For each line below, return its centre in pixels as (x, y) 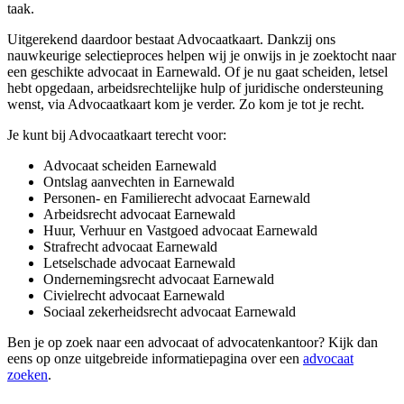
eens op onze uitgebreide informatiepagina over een (155, 359)
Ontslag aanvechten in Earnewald (139, 182)
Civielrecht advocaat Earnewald (134, 296)
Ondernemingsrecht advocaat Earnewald (159, 280)
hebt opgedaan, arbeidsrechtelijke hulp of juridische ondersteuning (195, 88)
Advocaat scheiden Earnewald (130, 166)
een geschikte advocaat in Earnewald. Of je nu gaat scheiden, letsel (197, 72)
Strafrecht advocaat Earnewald (130, 247)
